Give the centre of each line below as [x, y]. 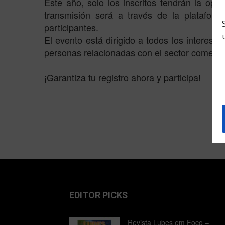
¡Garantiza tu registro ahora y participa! [123, 78]
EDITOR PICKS [98, 195]
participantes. [71, 27]
